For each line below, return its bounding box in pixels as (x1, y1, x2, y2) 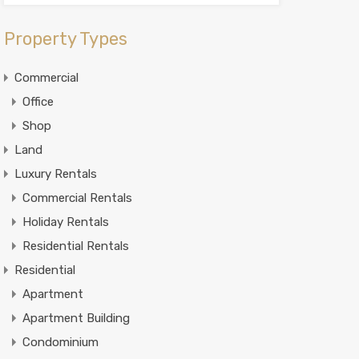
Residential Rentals (22, 239, 129, 253)
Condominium (22, 335, 99, 349)
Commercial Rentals (22, 191, 132, 205)
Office (22, 95, 54, 109)
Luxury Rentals (14, 167, 97, 181)
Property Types (3, 28, 127, 50)
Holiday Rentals (22, 215, 109, 229)
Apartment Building (22, 311, 130, 325)
